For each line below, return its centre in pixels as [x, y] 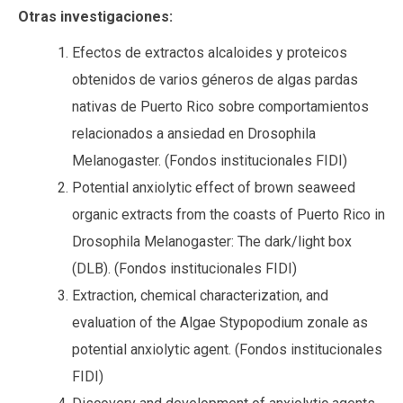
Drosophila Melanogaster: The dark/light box [212, 242]
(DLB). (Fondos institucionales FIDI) [184, 269]
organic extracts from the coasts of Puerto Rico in [228, 215]
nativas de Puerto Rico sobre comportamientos [220, 107]
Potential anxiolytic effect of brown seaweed [214, 188]
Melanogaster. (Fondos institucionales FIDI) [210, 161]
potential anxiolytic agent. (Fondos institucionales [227, 349]
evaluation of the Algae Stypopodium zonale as [220, 322]
